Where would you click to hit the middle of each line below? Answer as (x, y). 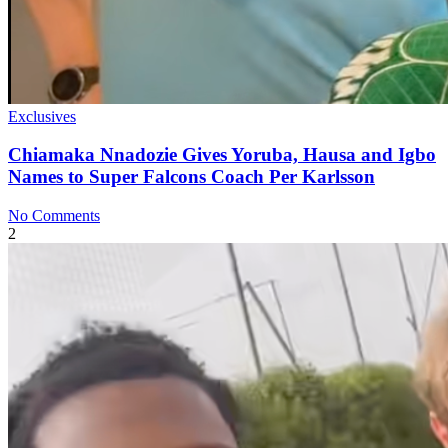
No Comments (54, 216)
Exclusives (42, 116)
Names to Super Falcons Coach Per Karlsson (191, 177)
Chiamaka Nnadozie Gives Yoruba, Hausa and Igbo (222, 155)
